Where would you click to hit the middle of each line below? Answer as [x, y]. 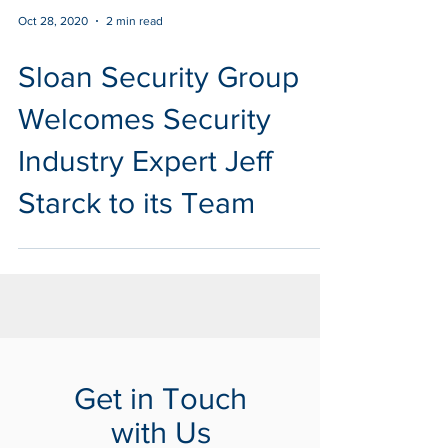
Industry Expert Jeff [145, 197]
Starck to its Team [136, 239]
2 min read [134, 57]
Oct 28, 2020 [53, 57]
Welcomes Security [144, 155]
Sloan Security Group [158, 113]
